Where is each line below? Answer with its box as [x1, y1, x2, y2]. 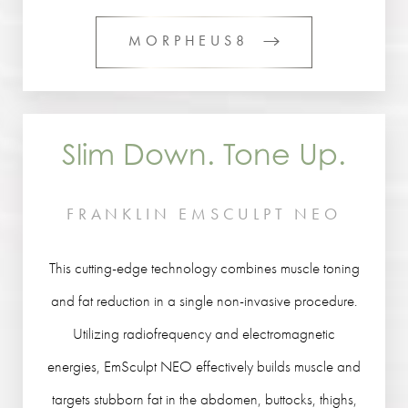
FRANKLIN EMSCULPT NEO [66, 203, 342, 224]
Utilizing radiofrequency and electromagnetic [73, 323, 335, 343]
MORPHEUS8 [128, 31, 249, 50]
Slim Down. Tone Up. [62, 137, 346, 171]
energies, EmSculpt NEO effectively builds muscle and [47, 356, 361, 376]
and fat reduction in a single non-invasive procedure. [51, 291, 357, 311]
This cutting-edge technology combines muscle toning [48, 258, 360, 278]
